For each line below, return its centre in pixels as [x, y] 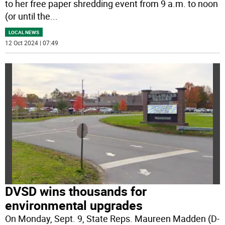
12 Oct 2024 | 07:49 [32, 43]
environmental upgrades [74, 205]
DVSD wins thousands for [76, 191]
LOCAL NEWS [24, 32]
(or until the [28, 16]
